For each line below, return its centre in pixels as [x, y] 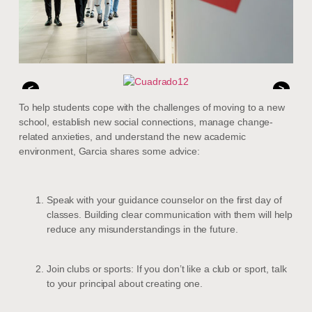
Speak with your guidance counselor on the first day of [164, 200]
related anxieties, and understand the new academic [132, 136]
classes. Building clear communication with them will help [170, 215]
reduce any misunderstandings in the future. [142, 229]
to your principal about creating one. [125, 283]
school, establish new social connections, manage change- [146, 122]
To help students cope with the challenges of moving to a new [151, 107]
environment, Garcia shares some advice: [109, 151]
